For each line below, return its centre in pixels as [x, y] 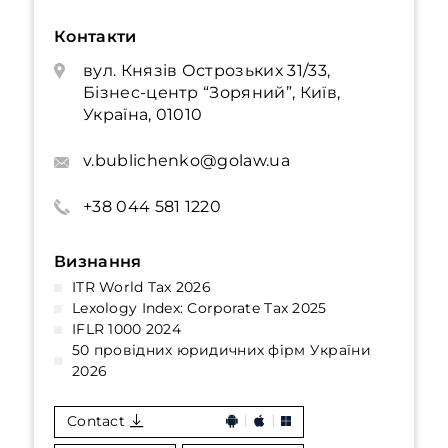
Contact [96, 421]
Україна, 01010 [143, 114]
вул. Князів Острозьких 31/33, [207, 70]
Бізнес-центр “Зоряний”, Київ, [212, 92]
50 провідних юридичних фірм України [221, 350]
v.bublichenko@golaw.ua [186, 160]
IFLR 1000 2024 [126, 329]
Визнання [98, 261]
